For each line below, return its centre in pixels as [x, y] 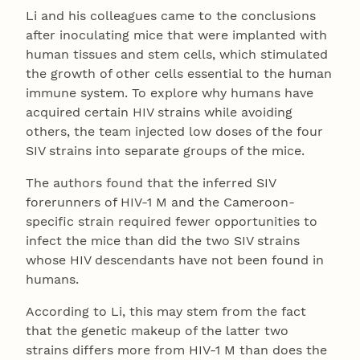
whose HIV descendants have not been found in [175, 260]
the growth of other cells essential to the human [179, 73]
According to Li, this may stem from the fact [166, 311]
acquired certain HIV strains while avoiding [159, 112]
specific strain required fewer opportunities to [172, 221]
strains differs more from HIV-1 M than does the [176, 350]
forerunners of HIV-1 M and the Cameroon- [160, 202]
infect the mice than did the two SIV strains [163, 240]
